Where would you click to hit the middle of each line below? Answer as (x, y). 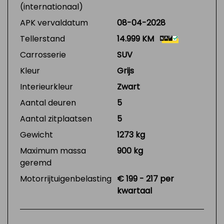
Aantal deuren (48, 103)
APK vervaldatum (54, 23)
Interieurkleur (46, 87)
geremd (36, 163)
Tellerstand (42, 39)
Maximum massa (53, 151)
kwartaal (134, 191)
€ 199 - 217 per (145, 179)
